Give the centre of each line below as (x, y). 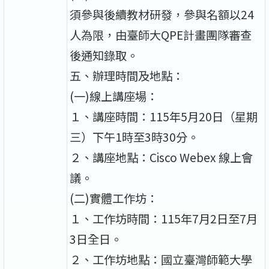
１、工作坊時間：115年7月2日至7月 (164, 218)
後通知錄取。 (104, 55)
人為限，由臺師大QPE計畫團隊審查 (161, 35)
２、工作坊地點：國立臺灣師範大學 (161, 259)
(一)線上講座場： (114, 96)
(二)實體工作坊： (114, 198)
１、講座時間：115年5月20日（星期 (164, 116)
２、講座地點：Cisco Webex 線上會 (162, 157)
